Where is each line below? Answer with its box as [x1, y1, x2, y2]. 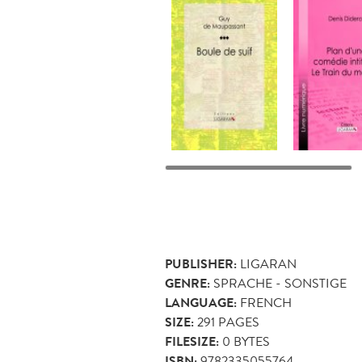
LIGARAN [240, 255, 297, 274]
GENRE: [165, 274, 210, 294]
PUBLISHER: [165, 255, 237, 275]
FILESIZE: [165, 332, 219, 352]
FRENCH [240, 293, 292, 313]
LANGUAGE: [165, 293, 237, 314]
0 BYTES [219, 332, 270, 351]
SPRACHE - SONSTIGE [213, 274, 347, 293]
